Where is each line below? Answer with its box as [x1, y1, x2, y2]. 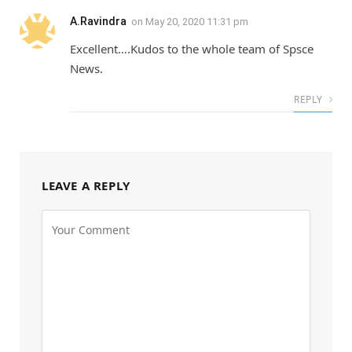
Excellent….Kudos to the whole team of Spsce [70, 40, 313, 57]
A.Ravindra [70, 14, 126, 27]
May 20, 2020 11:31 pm [145, 15, 248, 27]
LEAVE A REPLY [42, 177, 130, 193]
